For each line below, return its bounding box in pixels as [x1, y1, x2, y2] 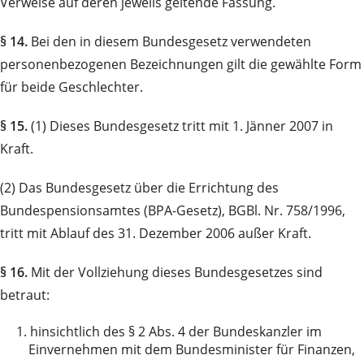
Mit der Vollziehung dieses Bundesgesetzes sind [28, 263, 323, 282]
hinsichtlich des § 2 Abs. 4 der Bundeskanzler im [30, 323, 322, 341]
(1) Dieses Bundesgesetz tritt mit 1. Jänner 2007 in [28, 117, 333, 136]
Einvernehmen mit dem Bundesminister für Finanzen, [28, 340, 355, 359]
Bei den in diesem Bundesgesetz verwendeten [28, 32, 311, 51]
